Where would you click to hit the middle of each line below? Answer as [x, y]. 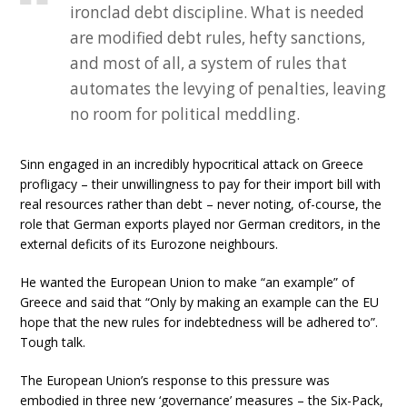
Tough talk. [53, 342]
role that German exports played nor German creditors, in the [201, 224]
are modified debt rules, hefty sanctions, [218, 38]
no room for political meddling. [185, 114]
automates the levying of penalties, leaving [228, 89]
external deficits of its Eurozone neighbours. [149, 244]
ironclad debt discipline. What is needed [218, 12]
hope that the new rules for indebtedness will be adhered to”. [199, 322]
